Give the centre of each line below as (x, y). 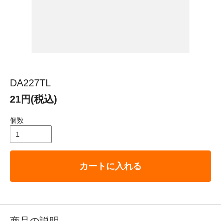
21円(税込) (34, 99)
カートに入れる (110, 166)
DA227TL (30, 83)
